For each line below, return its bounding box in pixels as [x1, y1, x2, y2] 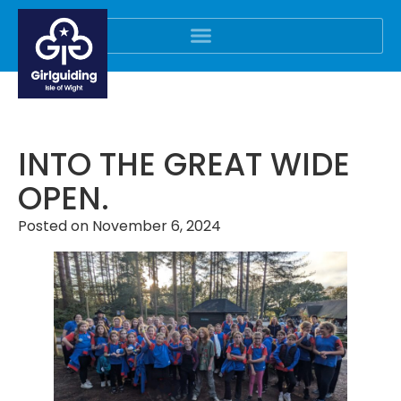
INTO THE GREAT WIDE [18, 141, 350, 186]
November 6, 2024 [92, 215, 221, 236]
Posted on [18, 215, 89, 236]
